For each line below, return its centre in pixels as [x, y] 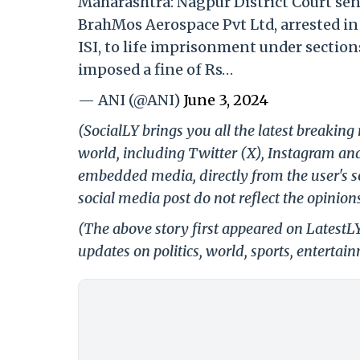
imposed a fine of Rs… [155, 70]
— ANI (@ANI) [131, 100]
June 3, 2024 [226, 100]
